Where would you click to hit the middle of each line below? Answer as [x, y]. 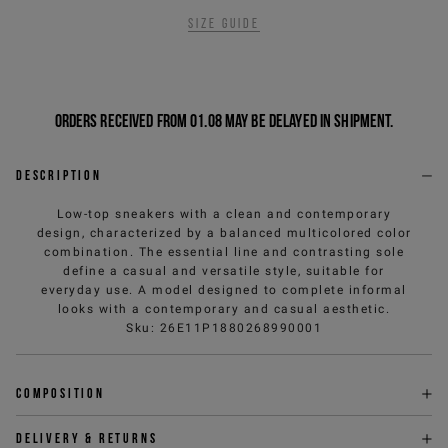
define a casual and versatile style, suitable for [224, 271]
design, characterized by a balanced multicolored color [224, 233]
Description [59, 175]
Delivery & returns [87, 438]
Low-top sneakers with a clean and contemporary [224, 214]
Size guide [224, 23]
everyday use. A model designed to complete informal [224, 290]
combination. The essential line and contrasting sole [224, 252]
